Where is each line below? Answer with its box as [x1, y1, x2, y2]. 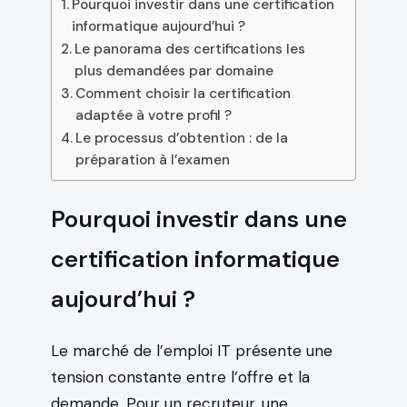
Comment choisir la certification [75, 84, 292, 103]
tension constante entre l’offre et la [51, 366, 310, 387]
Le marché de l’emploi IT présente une [51, 340, 333, 361]
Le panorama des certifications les [74, 39, 306, 58]
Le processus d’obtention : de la [75, 128, 289, 147]
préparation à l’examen [75, 150, 231, 169]
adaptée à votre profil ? [75, 105, 233, 124]
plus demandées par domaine [74, 61, 274, 80]
